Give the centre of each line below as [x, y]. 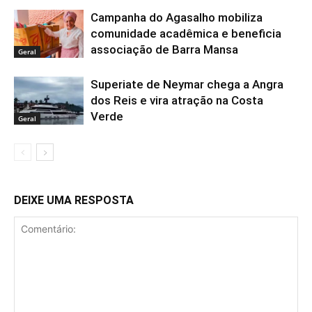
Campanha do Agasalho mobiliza [177, 17]
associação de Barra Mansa [166, 49]
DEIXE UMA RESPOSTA [74, 200]
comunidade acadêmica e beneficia [186, 33]
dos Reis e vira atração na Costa [177, 100]
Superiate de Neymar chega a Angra [187, 84]
